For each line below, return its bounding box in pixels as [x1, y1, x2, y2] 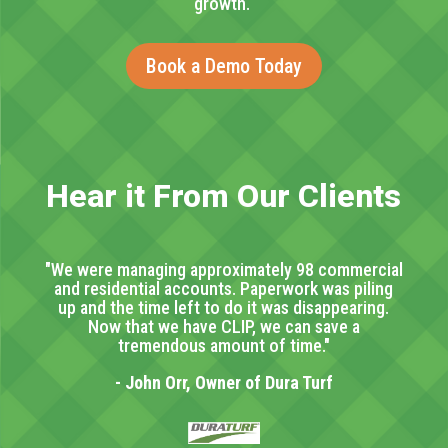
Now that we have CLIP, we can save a [87, 316, 360, 338]
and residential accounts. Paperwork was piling [54, 278, 394, 300]
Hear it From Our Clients [46, 177, 402, 216]
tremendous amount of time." [117, 335, 330, 357]
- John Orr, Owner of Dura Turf [114, 372, 333, 394]
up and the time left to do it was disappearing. [58, 297, 390, 319]
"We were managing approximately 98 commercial [44, 259, 403, 281]
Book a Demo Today [145, 54, 302, 79]
